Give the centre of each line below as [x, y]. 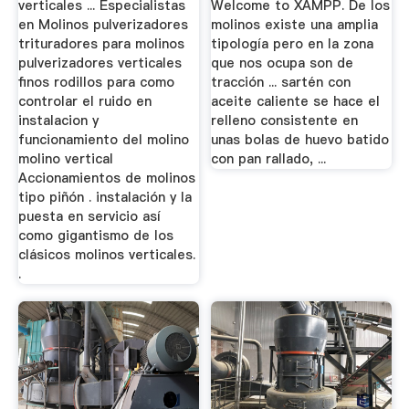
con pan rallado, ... [269, 158]
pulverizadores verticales [100, 63]
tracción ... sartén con [281, 82]
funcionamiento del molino [103, 139]
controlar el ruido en [84, 101]
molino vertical [65, 158]
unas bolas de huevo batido [300, 139]
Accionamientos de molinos [106, 178]
